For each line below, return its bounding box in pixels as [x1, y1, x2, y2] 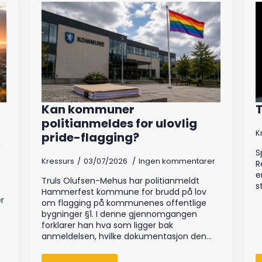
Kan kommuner [41, 101, 135, 118]
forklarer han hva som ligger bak [41, 219, 173, 232]
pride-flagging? [41, 129, 139, 146]
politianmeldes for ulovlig [41, 115, 197, 132]
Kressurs [41, 156, 74, 167]
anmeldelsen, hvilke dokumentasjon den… [41, 230, 212, 243]
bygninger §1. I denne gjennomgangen [41, 208, 197, 220]
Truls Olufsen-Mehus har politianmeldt [41, 175, 199, 187]
